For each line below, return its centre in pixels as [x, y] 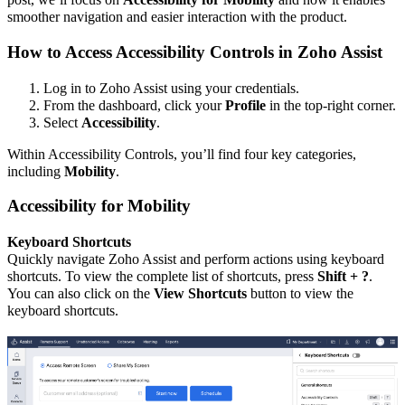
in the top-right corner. [331, 105]
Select [62, 122]
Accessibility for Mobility [99, 206]
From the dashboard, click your [134, 105]
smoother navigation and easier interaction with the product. [177, 17]
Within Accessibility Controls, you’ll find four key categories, [182, 154]
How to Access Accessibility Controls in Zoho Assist [195, 52]
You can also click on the [80, 294]
